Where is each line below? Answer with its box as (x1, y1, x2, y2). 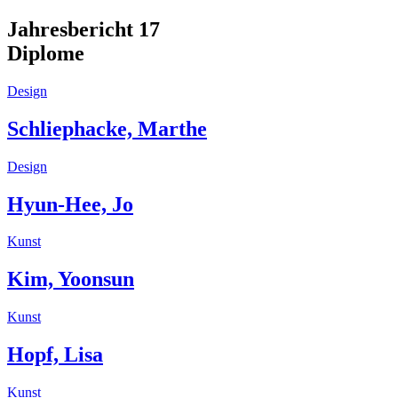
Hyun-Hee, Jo (7, 192, 133, 216)
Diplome (7, 41, 84, 65)
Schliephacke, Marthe (7, 116, 207, 140)
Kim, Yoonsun (7, 267, 134, 291)
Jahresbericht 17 (7, 17, 160, 41)
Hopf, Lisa (7, 343, 103, 367)
